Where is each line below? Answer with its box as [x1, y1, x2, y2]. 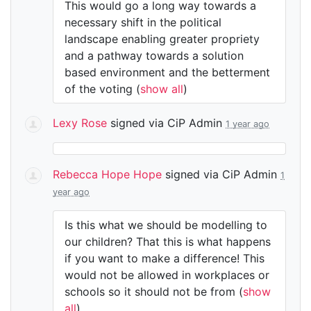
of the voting [65, 82, 136, 96]
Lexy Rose [53, 116, 107, 130]
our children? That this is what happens [65, 235, 271, 249]
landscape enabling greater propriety [65, 32, 260, 46]
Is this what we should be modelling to [65, 218, 267, 232]
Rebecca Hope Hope [53, 167, 162, 181]
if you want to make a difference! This [65, 251, 264, 265]
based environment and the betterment [65, 65, 270, 79]
